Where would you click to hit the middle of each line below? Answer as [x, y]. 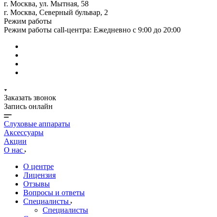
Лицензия [39, 175]
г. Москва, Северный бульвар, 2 [56, 12]
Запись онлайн [28, 106]
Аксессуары [24, 132]
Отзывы [37, 184]
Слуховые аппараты [37, 124]
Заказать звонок [30, 98]
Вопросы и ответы [54, 193]
